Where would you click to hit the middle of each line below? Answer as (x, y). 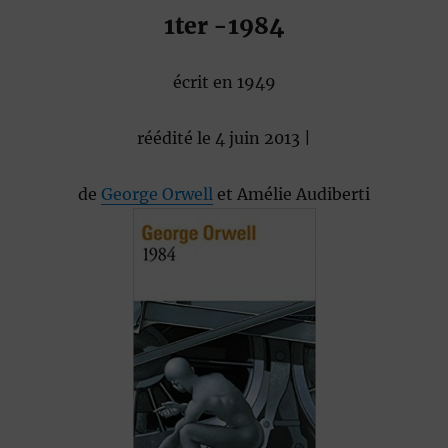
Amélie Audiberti (303, 194)
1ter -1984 (224, 26)
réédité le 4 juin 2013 (218, 138)
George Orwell (157, 194)
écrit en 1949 (224, 82)
